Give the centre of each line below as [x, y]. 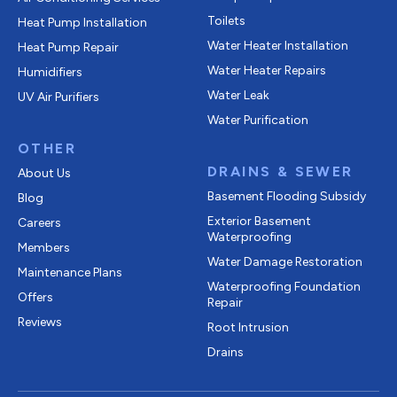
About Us [44, 173]
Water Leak [238, 95]
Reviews [40, 322]
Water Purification [258, 120]
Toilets [226, 20]
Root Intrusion [248, 327]
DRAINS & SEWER [280, 171]
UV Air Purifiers [58, 97]
